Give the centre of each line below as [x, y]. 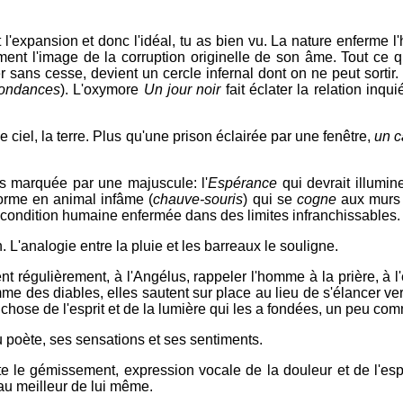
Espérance [243, 183]
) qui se [270, 199]
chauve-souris [198, 199]
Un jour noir [182, 90]
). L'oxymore [102, 90]
